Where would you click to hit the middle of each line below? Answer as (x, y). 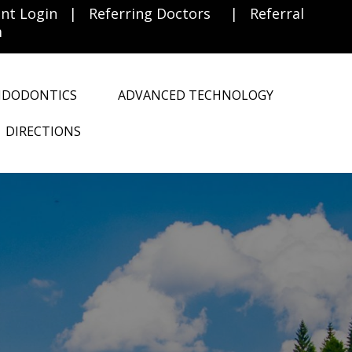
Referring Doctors (149, 13)
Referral (277, 13)
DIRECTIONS (44, 132)
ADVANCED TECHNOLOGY (196, 95)
